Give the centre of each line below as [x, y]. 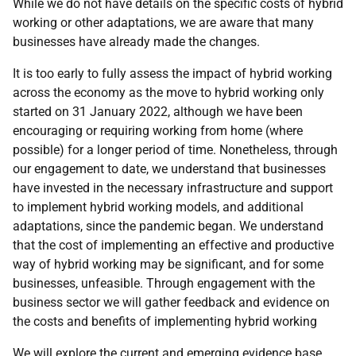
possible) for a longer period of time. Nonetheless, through [175, 150]
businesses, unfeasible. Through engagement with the [164, 283]
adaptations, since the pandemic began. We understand [168, 226]
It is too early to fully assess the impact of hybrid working [172, 74]
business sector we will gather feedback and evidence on [171, 302]
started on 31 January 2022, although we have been [158, 112]
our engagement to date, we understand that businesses [169, 169]
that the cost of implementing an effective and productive [173, 245]
